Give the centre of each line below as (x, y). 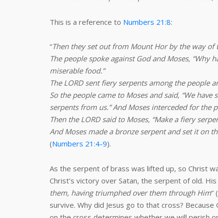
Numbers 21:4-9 (80, 144)
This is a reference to (86, 22)
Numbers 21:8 (147, 22)
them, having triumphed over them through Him (130, 193)
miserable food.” (77, 71)
